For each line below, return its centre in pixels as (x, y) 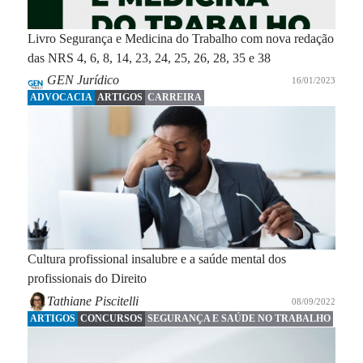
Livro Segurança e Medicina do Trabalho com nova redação (180, 38)
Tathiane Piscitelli (92, 301)
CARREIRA (174, 98)
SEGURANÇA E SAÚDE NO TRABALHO (239, 319)
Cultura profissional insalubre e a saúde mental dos (156, 259)
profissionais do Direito (87, 279)
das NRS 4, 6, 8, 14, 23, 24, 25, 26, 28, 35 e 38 (149, 58)
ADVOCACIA (61, 98)
